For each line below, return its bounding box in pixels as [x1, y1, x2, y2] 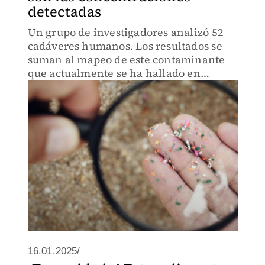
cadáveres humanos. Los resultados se [27, 38, 222, 53]
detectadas [27, 2, 102, 21]
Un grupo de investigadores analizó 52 [27, 25, 224, 40]
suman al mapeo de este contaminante [27, 52, 225, 67]
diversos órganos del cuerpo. [27, 79, 174, 94]
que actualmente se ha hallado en [27, 66, 201, 80]
